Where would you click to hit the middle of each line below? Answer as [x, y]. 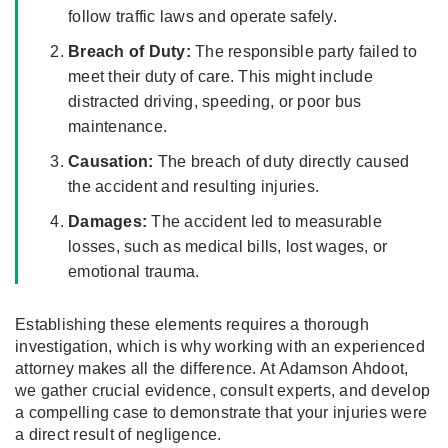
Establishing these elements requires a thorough [192, 325]
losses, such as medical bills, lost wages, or [228, 247]
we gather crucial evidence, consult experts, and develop [222, 391]
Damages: [107, 222]
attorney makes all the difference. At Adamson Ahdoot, [212, 369]
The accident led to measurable [264, 222]
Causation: [111, 162]
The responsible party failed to [303, 52]
